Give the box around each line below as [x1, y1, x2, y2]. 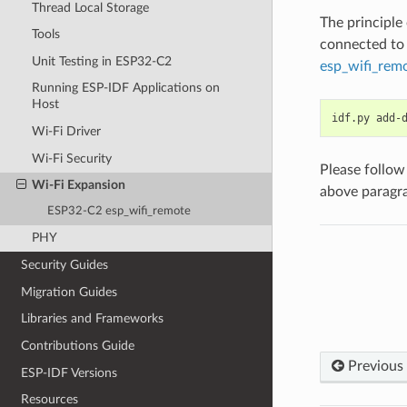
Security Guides [21, 258, 109, 273]
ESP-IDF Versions [21, 365, 118, 380]
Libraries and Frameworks [21, 312, 164, 326]
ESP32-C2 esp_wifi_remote [47, 205, 192, 218]
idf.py [331, 111, 370, 124]
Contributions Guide [21, 338, 135, 352]
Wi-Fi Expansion [31, 178, 125, 193]
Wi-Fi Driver [31, 124, 101, 139]
